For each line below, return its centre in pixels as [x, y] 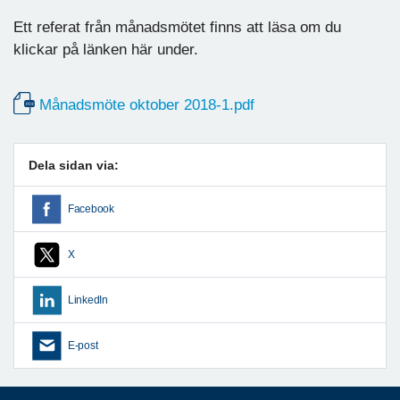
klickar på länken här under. [106, 49]
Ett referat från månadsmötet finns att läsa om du [177, 27]
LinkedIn [88, 300]
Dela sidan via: [74, 165]
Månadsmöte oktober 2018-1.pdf [147, 104]
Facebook [91, 208]
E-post [83, 345]
